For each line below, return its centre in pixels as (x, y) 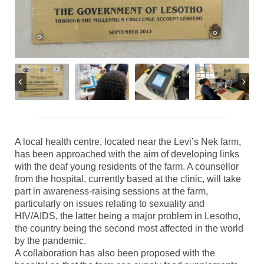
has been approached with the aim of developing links (127, 154)
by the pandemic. (50, 240)
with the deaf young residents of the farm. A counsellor (127, 166)
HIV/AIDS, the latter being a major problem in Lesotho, (128, 216)
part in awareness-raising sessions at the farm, (111, 191)
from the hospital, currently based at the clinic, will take (128, 179)
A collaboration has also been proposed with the (115, 253)
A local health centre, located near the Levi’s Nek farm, (128, 141)
